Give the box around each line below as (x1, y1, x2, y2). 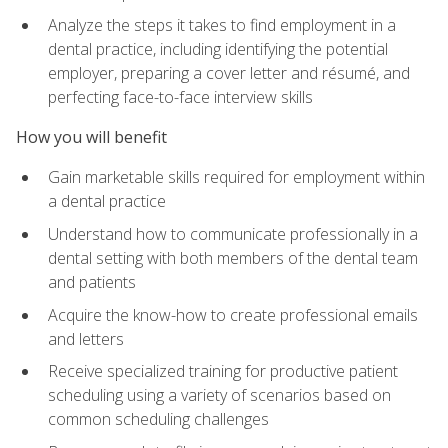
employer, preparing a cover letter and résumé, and (48, 61, 410, 84)
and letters (48, 327, 124, 350)
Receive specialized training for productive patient (48, 360, 398, 383)
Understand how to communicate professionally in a (48, 223, 418, 246)
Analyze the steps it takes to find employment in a (48, 13, 396, 36)
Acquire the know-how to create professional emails (48, 303, 418, 326)
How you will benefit (16, 126, 167, 149)
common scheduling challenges (48, 408, 269, 431)
